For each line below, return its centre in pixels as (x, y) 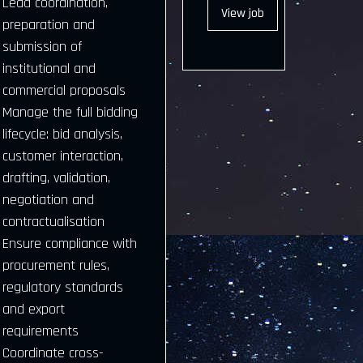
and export (33, 309)
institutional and (49, 68)
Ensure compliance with (69, 243)
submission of (42, 47)
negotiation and (48, 200)
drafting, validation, (56, 178)
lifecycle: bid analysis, (62, 134)
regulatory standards (62, 287)
